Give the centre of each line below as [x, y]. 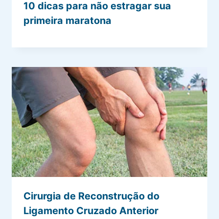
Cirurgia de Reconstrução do [91, 196]
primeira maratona [67, 21]
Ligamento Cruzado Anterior [91, 211]
